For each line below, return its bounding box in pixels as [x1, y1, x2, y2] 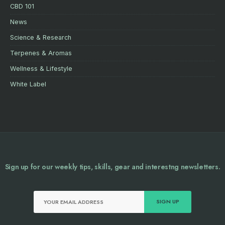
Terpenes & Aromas [10, 49, 72, 57]
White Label [10, 80, 46, 88]
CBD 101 [10, 2, 34, 10]
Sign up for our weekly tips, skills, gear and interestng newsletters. [5, 161, 220, 172]
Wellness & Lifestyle [10, 64, 72, 72]
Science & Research [10, 33, 71, 41]
